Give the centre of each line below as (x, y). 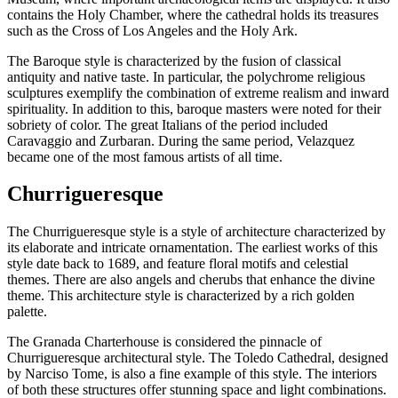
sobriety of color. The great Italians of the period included (167, 124)
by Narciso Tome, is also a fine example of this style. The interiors (192, 374)
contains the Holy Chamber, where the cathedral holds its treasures (193, 14)
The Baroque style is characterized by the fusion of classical (174, 60)
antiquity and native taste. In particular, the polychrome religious (186, 76)
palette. (27, 312)
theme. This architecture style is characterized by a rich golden (181, 296)
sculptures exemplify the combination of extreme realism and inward (198, 92)
